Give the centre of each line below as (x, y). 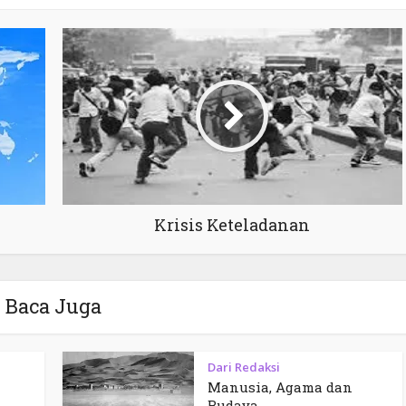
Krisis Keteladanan (232, 224)
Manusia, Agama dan (280, 387)
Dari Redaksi (244, 367)
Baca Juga (53, 305)
